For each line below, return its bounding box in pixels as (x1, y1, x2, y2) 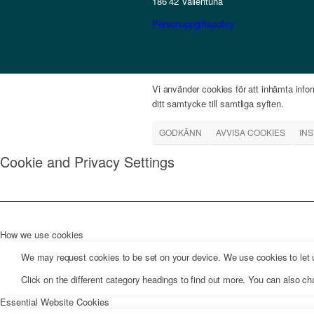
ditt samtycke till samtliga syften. (152, 97, 284, 111)
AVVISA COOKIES (216, 126, 285, 139)
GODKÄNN (159, 126, 202, 139)
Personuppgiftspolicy (152, 17, 235, 31)
